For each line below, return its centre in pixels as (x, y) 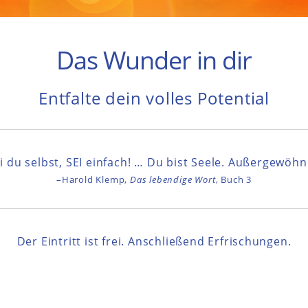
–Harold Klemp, (93, 179)
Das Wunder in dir (154, 60)
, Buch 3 (233, 179)
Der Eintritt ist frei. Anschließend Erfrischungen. (154, 241)
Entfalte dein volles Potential (154, 98)
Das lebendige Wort (173, 179)
